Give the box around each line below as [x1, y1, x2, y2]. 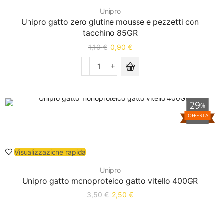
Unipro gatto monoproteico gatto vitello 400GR [22, 176, 198, 186]
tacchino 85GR [82, 28, 137, 38]
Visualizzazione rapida [14, 147, 86, 156]
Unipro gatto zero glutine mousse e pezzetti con [21, 17, 199, 27]
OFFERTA [187, 111, 208, 119]
